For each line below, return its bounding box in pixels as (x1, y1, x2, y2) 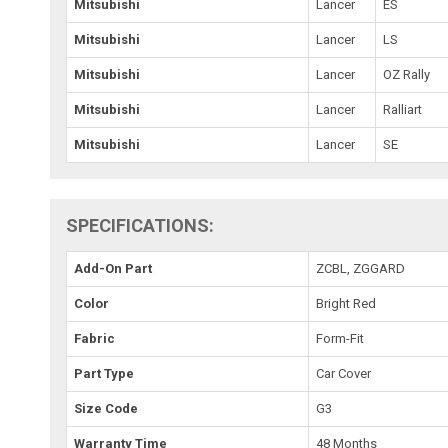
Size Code (74, 400, 139, 416)
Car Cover (316, 365, 372, 381)
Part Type (74, 365, 135, 381)
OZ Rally (383, 66, 431, 82)
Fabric (74, 330, 116, 346)
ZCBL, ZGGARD (316, 260, 406, 276)
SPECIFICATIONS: (66, 214, 215, 236)
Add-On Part (74, 260, 153, 276)
